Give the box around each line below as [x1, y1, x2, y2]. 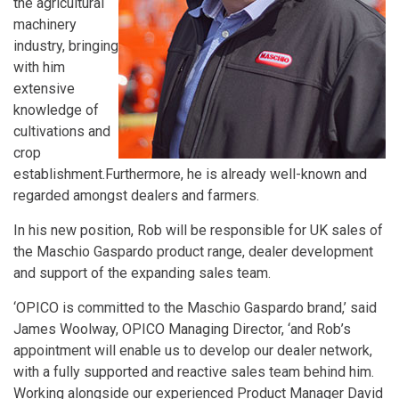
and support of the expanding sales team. [13, 264, 271, 281]
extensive [13, 79, 75, 97]
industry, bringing [13, 37, 118, 54]
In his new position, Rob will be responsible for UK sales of [13, 221, 383, 239]
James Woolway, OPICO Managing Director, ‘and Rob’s [13, 320, 351, 338]
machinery [13, 15, 77, 33]
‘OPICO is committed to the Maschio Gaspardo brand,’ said [13, 298, 377, 316]
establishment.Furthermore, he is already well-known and [13, 165, 367, 183]
